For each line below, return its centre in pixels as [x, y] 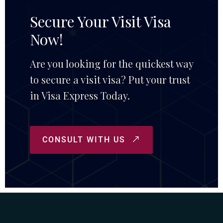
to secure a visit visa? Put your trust [110, 80]
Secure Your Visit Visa [101, 22]
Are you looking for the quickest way [111, 64]
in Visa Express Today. [80, 96]
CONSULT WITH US [85, 140]
